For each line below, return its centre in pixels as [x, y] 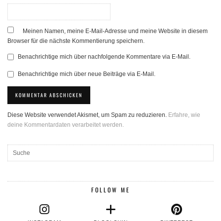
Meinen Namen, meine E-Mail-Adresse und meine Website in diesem [115, 31]
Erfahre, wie [184, 115]
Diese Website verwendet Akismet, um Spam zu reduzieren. [88, 115]
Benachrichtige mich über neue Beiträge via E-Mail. [87, 74]
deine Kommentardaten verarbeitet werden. [66, 125]
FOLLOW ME [110, 189]
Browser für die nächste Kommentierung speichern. [76, 41]
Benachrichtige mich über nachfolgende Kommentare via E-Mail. [104, 56]
